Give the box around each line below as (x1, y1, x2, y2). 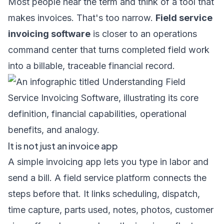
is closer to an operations (90, 28, 197, 39)
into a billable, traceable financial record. (8, 60, 175, 71)
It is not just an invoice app (8, 140, 118, 151)
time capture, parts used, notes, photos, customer (8, 204, 213, 215)
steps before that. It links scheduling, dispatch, (8, 188, 200, 199)
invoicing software (8, 28, 90, 39)
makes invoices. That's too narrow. (8, 12, 155, 23)
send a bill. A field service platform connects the (8, 172, 206, 183)
